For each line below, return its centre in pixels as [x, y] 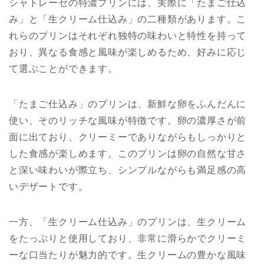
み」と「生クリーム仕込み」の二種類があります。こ [128, 19]
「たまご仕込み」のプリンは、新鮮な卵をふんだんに [128, 104]
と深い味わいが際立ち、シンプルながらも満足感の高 [128, 170]
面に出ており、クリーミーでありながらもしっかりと [128, 137]
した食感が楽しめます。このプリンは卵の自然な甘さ [128, 154]
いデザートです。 [49, 187]
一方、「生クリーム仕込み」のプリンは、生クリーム [128, 222]
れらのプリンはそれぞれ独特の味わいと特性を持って [128, 36]
